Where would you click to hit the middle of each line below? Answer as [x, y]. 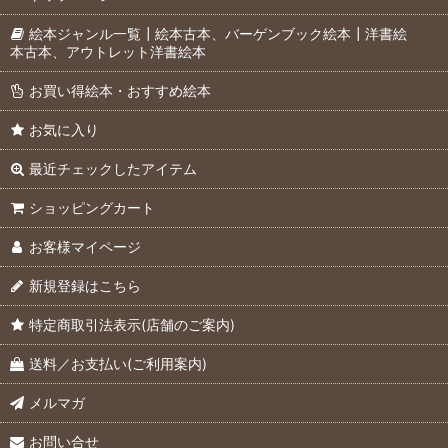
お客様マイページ [85, 246]
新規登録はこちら [85, 285]
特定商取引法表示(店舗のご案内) [132, 324]
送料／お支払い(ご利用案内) [118, 363]
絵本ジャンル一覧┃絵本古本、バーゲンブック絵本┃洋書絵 [218, 33]
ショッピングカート [92, 207]
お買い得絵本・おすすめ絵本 [120, 90]
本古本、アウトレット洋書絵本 [108, 51]
